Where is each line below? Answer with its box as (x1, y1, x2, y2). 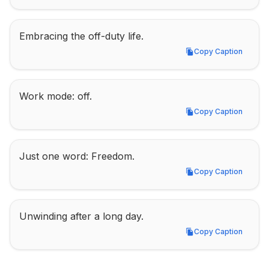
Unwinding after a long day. (19, 210, 144, 222)
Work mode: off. (19, 90, 92, 102)
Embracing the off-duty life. (19, 30, 144, 42)
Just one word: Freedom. (19, 150, 134, 162)
